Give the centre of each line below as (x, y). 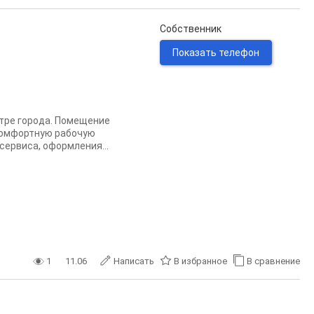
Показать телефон (216, 53)
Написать (134, 261)
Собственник (191, 29)
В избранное (200, 261)
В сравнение (273, 261)
